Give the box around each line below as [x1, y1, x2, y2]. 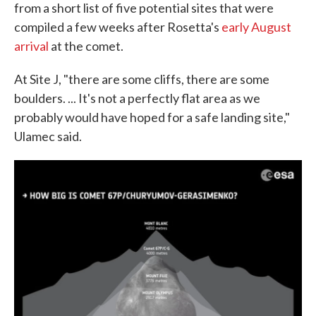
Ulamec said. [14, 128, 82, 144]
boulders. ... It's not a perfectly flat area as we [14, 90, 260, 106]
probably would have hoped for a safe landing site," [14, 109, 290, 125]
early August [221, 19, 291, 35]
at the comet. [49, 38, 123, 54]
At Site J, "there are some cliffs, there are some [14, 71, 269, 87]
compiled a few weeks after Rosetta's [14, 19, 221, 35]
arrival [14, 38, 49, 54]
